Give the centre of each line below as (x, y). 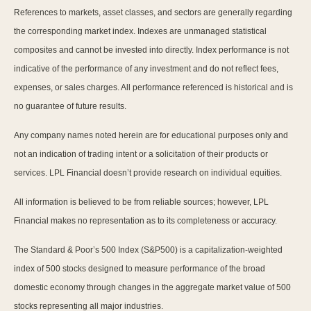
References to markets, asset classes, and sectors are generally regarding (153, 13)
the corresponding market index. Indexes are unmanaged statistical (140, 32)
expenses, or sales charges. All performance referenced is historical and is (153, 88)
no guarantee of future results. (70, 107)
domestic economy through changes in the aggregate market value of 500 (152, 288)
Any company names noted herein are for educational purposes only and (151, 136)
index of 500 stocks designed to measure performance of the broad (140, 269)
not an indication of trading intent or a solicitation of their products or (141, 154)
